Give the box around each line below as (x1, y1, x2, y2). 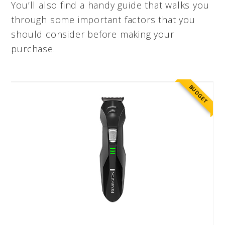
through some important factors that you (11, 13, 195, 26)
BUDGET (187, 83, 209, 105)
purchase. (11, 42, 55, 55)
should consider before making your (11, 28, 174, 40)
